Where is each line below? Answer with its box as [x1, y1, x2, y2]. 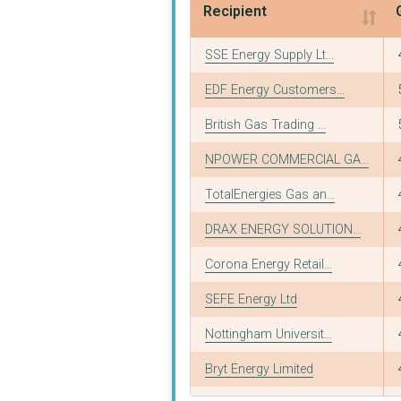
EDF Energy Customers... [205, 81, 345, 98]
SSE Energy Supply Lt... [205, 47, 334, 63]
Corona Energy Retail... [205, 256, 332, 272]
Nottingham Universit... [205, 326, 332, 342]
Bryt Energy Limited [205, 361, 313, 377]
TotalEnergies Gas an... [205, 186, 335, 202]
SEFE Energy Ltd [205, 291, 297, 307]
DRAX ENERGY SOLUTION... [205, 221, 361, 237]
